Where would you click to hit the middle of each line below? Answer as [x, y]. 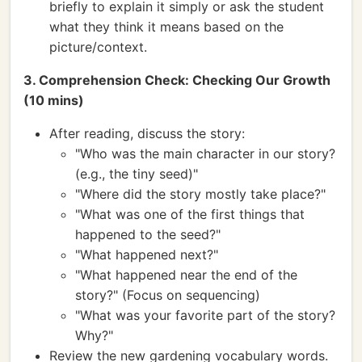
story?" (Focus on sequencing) [168, 295]
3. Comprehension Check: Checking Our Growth [177, 80]
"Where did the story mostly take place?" [200, 194]
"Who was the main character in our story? [205, 154]
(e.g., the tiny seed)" [137, 174]
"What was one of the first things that [190, 214]
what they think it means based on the [166, 27]
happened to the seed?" [148, 234]
